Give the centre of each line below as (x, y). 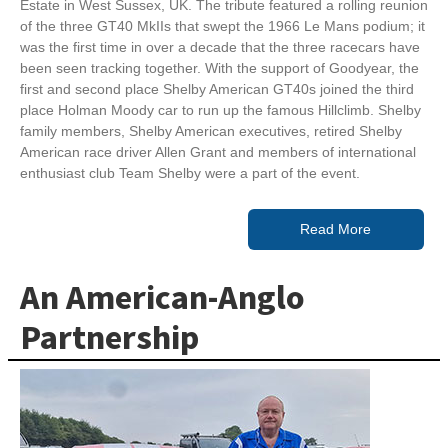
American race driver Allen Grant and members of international (218, 151)
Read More (336, 228)
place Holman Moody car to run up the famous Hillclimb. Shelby (220, 109)
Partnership (109, 338)
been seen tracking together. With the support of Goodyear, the (219, 67)
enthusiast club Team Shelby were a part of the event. (190, 172)
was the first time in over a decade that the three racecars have (220, 46)
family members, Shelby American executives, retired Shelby (211, 130)
